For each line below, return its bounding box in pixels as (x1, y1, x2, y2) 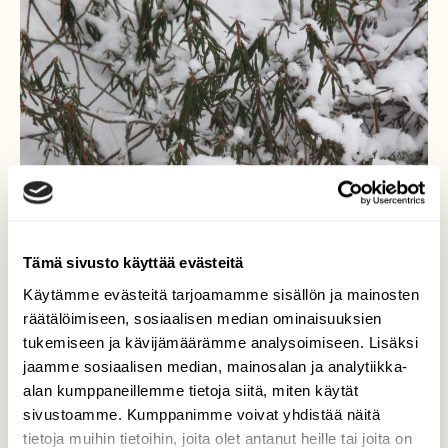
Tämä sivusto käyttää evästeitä (23, 254, 244, 272)
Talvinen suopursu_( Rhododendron (64, 416, 384, 439)
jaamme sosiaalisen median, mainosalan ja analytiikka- (23, 357, 408, 375)
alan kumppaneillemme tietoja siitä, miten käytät (23, 381, 358, 399)
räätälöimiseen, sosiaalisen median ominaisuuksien (23, 309, 382, 327)
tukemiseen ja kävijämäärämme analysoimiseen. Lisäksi (23, 333, 418, 351)
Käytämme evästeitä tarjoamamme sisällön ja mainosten (23, 285, 419, 303)
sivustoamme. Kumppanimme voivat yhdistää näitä (23, 405, 380, 423)
